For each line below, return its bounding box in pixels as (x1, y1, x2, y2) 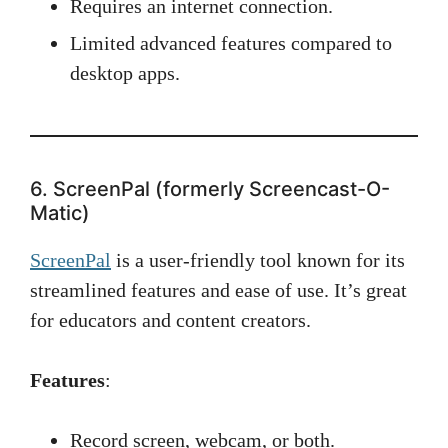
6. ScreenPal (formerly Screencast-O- (30, 177, 390, 201)
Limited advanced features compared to (70, 32, 392, 54)
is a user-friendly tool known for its (111, 249, 405, 271)
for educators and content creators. (30, 309, 311, 331)
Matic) (30, 201, 90, 225)
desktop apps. (70, 62, 180, 84)
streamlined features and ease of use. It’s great (30, 279, 407, 301)
